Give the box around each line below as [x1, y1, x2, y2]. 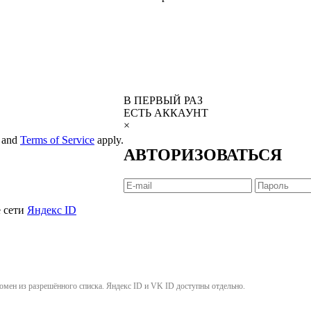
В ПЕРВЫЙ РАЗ [124, 94, 203, 107]
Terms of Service [20, 134, 94, 146]
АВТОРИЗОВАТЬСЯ [124, 145, 282, 164]
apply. [94, 134, 124, 146]
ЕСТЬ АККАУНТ [124, 107, 208, 119]
